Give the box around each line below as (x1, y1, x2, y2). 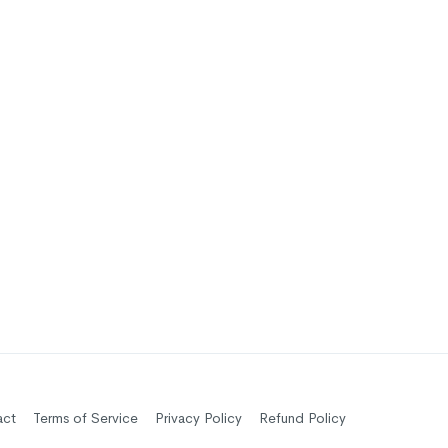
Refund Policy (259, 409, 346, 428)
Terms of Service (33, 409, 138, 428)
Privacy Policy (155, 409, 242, 428)
